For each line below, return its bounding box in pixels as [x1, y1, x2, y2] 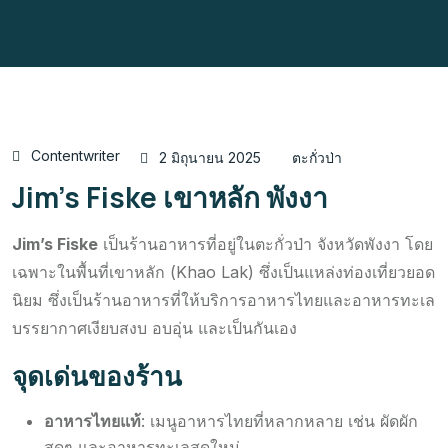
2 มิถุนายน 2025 [159, 149, 261, 167]
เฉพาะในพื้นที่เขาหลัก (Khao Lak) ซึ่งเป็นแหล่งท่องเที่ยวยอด [12, 262, 435, 283]
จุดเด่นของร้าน [12, 358, 182, 395]
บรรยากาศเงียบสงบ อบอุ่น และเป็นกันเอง [12, 318, 297, 339]
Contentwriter [31, 147, 120, 165]
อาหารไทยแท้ [44, 411, 141, 432]
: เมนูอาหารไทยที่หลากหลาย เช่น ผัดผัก [141, 411, 418, 432]
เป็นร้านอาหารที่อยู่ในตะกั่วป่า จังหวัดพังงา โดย [98, 234, 433, 255]
